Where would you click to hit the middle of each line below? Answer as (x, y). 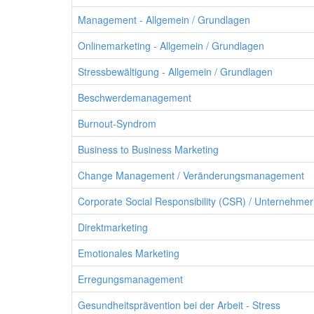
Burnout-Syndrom (117, 123)
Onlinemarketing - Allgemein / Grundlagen (171, 46)
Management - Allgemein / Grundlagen (164, 20)
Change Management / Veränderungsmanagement (191, 175)
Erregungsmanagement (130, 279)
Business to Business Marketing (148, 149)
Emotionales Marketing (129, 253)
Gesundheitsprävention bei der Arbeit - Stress (179, 305)
